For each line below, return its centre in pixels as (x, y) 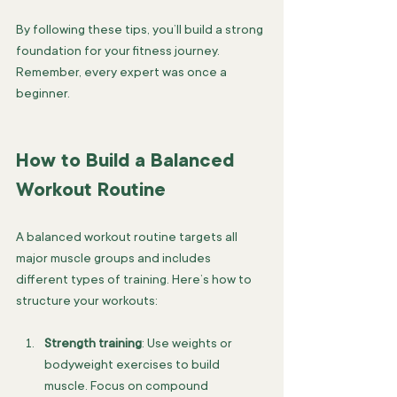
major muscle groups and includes (115, 258)
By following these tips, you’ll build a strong (141, 29)
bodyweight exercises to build (133, 364)
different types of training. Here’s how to (135, 279)
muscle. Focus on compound (128, 385)
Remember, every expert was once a (123, 72)
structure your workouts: (87, 300)
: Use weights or (188, 343)
